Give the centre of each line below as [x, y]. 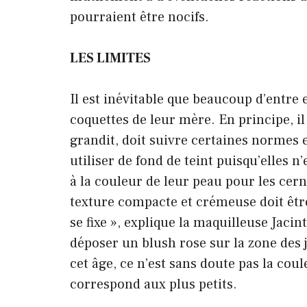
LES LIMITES [110, 58]
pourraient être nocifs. [139, 17]
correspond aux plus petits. [153, 284]
